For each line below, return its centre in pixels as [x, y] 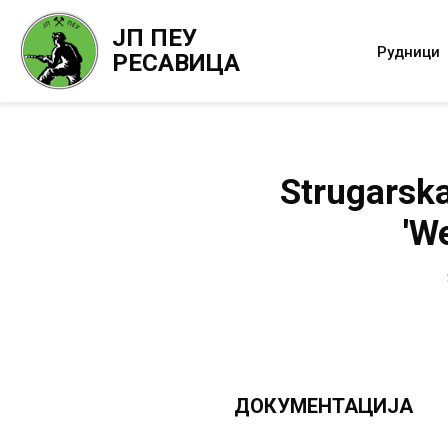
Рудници [408, 51]
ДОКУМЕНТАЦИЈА [323, 406]
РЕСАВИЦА [176, 63]
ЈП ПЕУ [154, 38]
